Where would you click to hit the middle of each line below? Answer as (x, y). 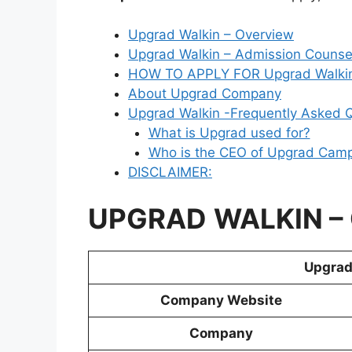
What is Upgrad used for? (229, 132)
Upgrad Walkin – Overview (211, 34)
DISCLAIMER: (170, 172)
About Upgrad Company (205, 93)
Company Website (221, 301)
